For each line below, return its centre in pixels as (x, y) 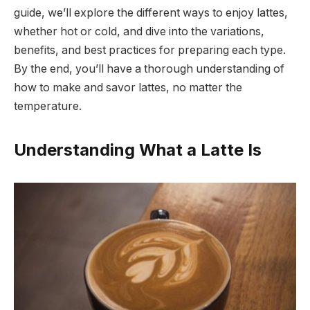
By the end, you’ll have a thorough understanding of (149, 69)
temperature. (48, 106)
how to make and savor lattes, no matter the (128, 87)
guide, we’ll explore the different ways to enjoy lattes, (151, 12)
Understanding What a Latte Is (138, 149)
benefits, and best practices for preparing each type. (150, 50)
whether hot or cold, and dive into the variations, (139, 31)
